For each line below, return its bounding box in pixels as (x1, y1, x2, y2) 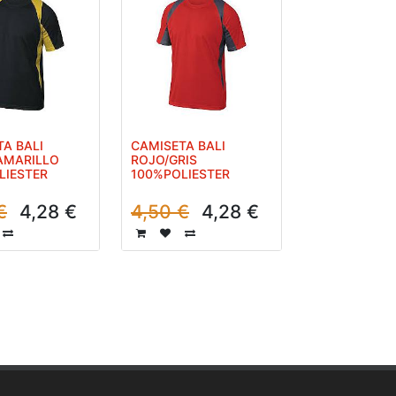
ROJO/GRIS (131, 152, 197, 167)
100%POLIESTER (131, 166, 230, 181)
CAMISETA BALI (131, 138, 225, 153)
